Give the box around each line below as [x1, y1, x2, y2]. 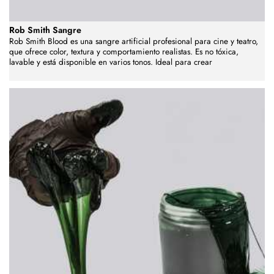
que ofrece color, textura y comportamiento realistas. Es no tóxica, [9, 45, 239, 57]
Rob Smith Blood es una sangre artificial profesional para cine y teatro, [9, 35, 258, 47]
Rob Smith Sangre [9, 23, 81, 36]
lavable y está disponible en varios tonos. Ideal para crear [9, 56, 212, 68]
